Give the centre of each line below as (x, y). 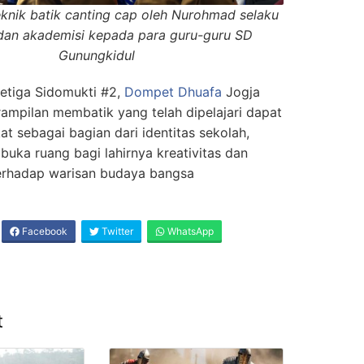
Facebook (43, 232)
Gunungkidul (97, 56)
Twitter (116, 232)
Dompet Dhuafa (175, 92)
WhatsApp (189, 232)
